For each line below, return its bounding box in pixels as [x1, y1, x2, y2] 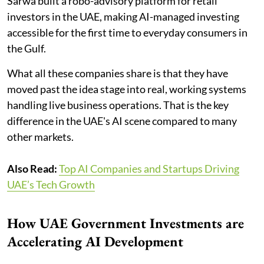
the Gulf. [7, 41, 46, 55]
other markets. [7, 130, 74, 143]
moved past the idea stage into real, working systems [7, 82, 246, 95]
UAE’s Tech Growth [7, 177, 95, 191]
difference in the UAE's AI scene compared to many [7, 114, 237, 127]
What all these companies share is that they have [7, 66, 228, 80]
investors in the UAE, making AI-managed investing [7, 9, 239, 23]
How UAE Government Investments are [7, 213, 244, 232]
